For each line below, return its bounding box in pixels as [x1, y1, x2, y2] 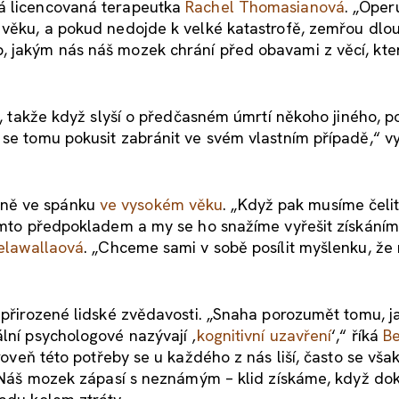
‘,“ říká [331, 324, 384, 346]
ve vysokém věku [99, 193, 224, 215]
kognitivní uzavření [196, 324, 332, 346]
